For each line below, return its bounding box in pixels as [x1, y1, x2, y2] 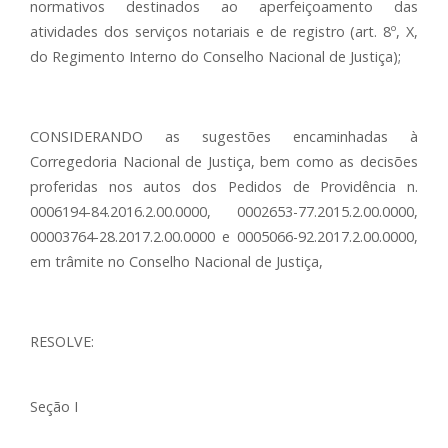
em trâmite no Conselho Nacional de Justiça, [30, 252, 323, 271]
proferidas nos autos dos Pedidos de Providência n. [30, 177, 418, 196]
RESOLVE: [30, 332, 94, 351]
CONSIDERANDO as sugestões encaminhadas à [30, 127, 418, 146]
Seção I [30, 397, 78, 416]
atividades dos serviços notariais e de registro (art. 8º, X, [30, 22, 418, 41]
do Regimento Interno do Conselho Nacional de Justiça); [30, 47, 401, 66]
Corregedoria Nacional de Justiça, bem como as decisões [30, 152, 418, 171]
